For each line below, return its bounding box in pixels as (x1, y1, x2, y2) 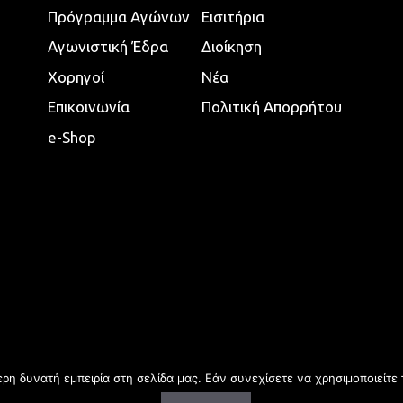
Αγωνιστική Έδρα (48, 38, 169, 56)
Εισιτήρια (201, 7, 264, 25)
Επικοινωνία (48, 98, 130, 116)
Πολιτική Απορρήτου (201, 98, 342, 116)
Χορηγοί (48, 67, 105, 85)
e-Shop (48, 128, 97, 146)
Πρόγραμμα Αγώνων (48, 7, 191, 25)
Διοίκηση (201, 38, 262, 56)
